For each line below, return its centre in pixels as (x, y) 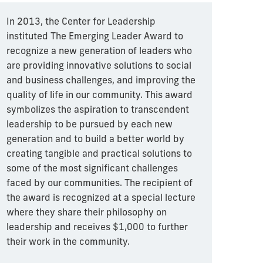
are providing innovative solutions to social (99, 65)
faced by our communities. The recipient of (100, 182)
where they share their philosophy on (87, 212)
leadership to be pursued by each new (90, 124)
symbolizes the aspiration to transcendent (98, 109)
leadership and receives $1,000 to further (97, 226)
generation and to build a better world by (96, 138)
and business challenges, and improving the (101, 80)
